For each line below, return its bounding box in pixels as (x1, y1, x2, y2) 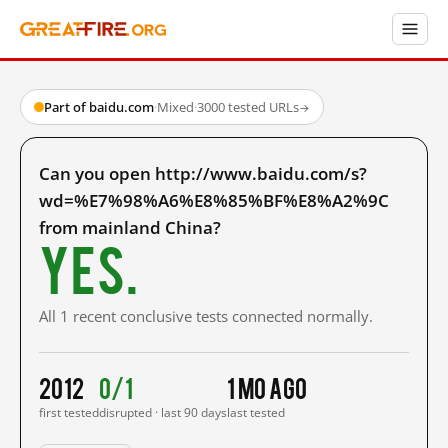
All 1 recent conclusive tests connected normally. (39, 306, 373, 326)
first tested (39, 404, 99, 421)
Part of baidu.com (44, 98, 154, 116)
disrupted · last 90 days (99, 404, 227, 421)
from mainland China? (39, 216, 221, 239)
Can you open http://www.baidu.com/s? (39, 162, 367, 185)
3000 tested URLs (197, 98, 299, 116)
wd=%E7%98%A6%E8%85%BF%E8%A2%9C (39, 189, 389, 212)
